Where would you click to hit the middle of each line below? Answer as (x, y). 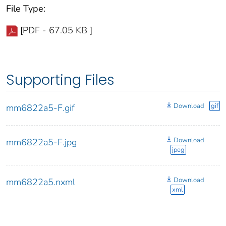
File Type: (26, 8)
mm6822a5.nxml (41, 182)
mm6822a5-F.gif (40, 108)
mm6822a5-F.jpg (41, 142)
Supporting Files (60, 80)
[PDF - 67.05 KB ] (56, 30)
